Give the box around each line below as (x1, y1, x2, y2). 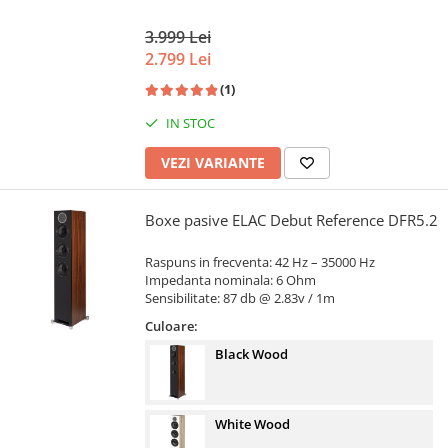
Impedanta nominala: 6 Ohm (145, 271, 316, 290)
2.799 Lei (145, 48, 211, 71)
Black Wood (215, 345, 288, 364)
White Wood (215, 415, 290, 434)
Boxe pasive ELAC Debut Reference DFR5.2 (145, 210, 438, 231)
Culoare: (145, 317, 198, 336)
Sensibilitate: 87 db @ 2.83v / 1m (145, 289, 335, 308)
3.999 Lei (145, 26, 211, 49)
